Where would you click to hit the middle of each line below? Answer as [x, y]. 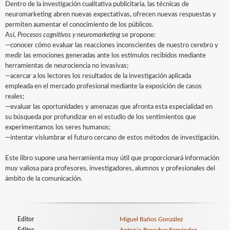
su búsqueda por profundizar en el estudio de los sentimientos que [101, 117]
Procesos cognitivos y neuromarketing [69, 35]
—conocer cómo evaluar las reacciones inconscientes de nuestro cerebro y [112, 45]
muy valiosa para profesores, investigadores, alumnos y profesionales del [110, 169]
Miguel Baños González [151, 219]
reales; [15, 97]
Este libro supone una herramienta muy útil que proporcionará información [112, 158]
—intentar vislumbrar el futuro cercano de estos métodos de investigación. [112, 138]
